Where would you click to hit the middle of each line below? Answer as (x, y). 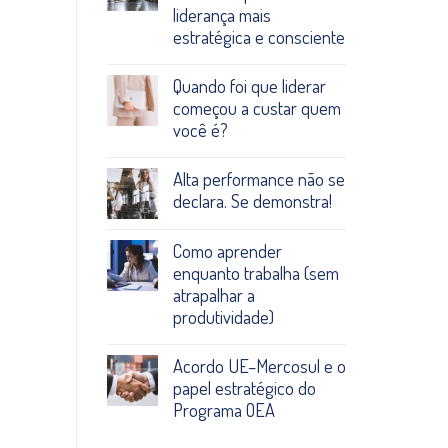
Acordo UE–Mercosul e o (259, 365)
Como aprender (227, 250)
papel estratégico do (244, 387)
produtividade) (223, 316)
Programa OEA (224, 409)
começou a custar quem (257, 107)
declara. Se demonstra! (252, 200)
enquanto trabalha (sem (256, 272)
